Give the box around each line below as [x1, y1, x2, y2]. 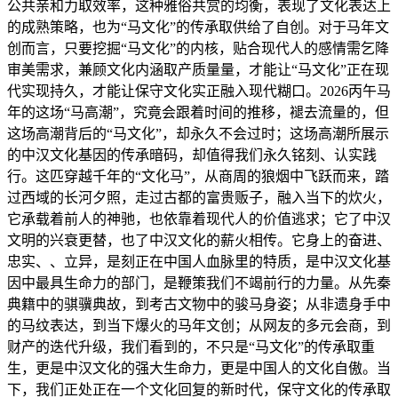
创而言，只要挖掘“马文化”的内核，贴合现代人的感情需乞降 [7, 41, 389, 57]
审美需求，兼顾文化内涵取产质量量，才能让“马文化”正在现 [7, 62, 389, 78]
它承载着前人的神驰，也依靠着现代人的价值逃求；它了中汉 [7, 211, 391, 227]
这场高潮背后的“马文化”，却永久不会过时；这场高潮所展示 [7, 126, 389, 142]
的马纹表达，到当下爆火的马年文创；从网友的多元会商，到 [7, 318, 391, 334]
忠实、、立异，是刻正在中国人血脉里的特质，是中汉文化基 [7, 254, 391, 270]
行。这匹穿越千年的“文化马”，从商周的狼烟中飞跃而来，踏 [7, 169, 389, 185]
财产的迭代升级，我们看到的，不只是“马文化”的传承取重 [7, 339, 375, 355]
